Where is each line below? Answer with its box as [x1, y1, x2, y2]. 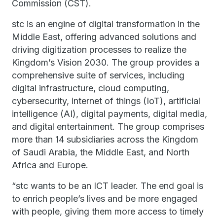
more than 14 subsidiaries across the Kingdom [12, 134, 198, 145]
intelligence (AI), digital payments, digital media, [12, 109, 207, 119]
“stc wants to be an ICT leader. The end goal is [12, 181, 203, 191]
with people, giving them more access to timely [12, 206, 204, 217]
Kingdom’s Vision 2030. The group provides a [12, 57, 199, 68]
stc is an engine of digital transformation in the [12, 19, 200, 29]
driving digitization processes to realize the [12, 44, 186, 55]
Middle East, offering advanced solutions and [12, 32, 196, 42]
